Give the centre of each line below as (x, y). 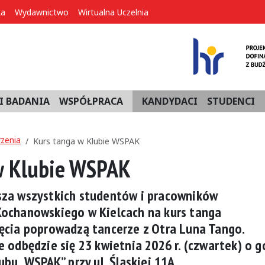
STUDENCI (231, 101)
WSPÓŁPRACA (91, 101)
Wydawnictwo (42, 12)
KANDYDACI (170, 101)
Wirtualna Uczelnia (113, 12)
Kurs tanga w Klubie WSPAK (86, 141)
